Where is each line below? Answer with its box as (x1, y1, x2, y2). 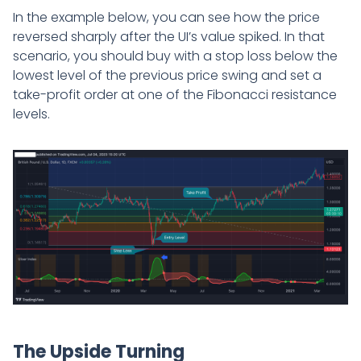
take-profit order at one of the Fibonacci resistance (13, 85, 337, 104)
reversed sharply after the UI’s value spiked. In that (13, 27, 325, 46)
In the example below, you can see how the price (13, 7, 320, 27)
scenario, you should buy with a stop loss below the (13, 46, 338, 65)
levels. (13, 104, 50, 123)
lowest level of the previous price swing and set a (13, 65, 322, 85)
